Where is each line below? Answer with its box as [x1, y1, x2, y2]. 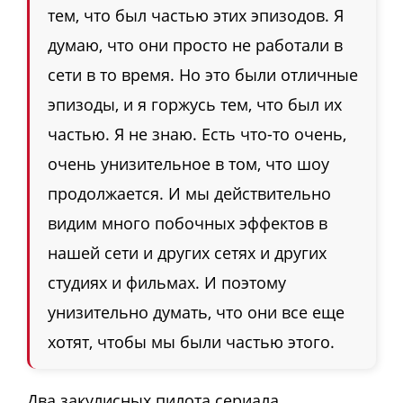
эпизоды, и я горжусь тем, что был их [48, 93, 342, 115]
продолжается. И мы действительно [48, 182, 331, 204]
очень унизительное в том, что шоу [48, 152, 329, 175]
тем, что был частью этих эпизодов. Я [48, 4, 344, 26]
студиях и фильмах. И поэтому [48, 271, 286, 293]
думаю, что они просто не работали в [48, 33, 343, 56]
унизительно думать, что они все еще [48, 300, 345, 323]
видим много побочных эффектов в [48, 211, 327, 234]
